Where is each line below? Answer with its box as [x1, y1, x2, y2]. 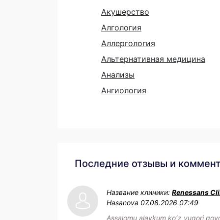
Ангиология [101, 85, 146, 95]
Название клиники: [107, 188, 172, 196]
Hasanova [107, 198, 138, 207]
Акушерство [101, 7, 149, 17]
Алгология [101, 23, 141, 32]
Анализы [101, 70, 135, 80]
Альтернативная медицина [101, 54, 205, 64]
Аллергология [101, 38, 155, 48]
